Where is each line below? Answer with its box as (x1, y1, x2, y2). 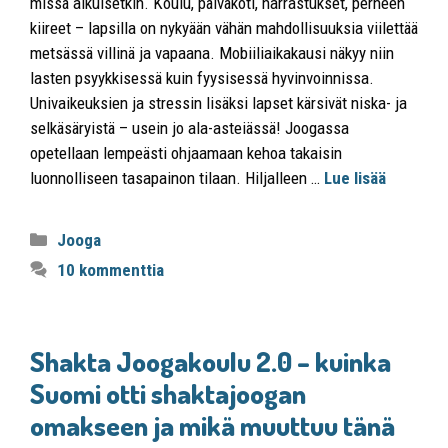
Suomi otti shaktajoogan (30, 375, 306, 410)
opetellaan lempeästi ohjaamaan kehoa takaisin (30, 142, 342, 163)
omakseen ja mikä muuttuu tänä (30, 407, 395, 442)
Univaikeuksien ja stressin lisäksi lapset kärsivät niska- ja (30, 92, 407, 113)
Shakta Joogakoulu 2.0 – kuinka (30, 343, 391, 378)
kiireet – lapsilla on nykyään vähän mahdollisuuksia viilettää (30, 17, 418, 38)
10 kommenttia (57, 259, 165, 280)
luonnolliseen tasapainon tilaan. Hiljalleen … (30, 167, 324, 188)
